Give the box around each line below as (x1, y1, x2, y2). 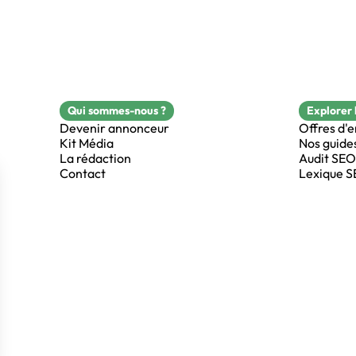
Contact (60, 164, 106, 181)
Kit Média (60, 134, 114, 151)
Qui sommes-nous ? (68, 103, 166, 118)
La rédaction (60, 149, 131, 166)
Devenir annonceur (60, 119, 169, 136)
